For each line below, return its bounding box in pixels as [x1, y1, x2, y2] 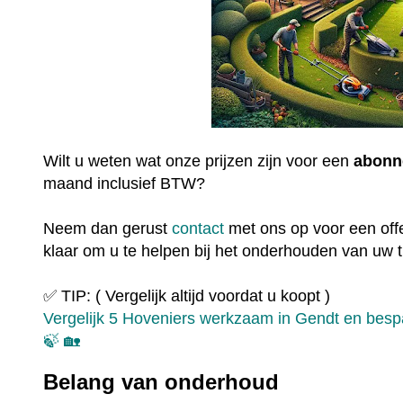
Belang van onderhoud [43, 370, 280, 395]
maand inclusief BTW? [43, 174, 210, 193]
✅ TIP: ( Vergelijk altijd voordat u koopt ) [43, 286, 331, 305]
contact [172, 219, 225, 237]
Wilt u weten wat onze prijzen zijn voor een [43, 151, 354, 170]
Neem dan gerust [43, 219, 173, 237]
